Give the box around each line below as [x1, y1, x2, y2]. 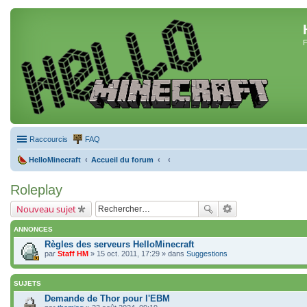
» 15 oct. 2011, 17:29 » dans [88, 249, 186, 258]
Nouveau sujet [16, 203, 76, 215]
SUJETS [14, 280, 41, 287]
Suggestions [186, 249, 228, 258]
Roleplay [10, 182, 62, 197]
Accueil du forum [91, 156, 153, 164]
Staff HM [58, 249, 88, 258]
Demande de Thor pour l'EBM [45, 293, 170, 304]
